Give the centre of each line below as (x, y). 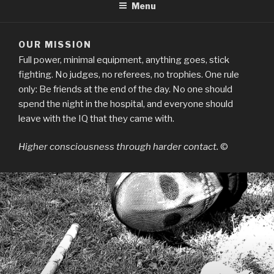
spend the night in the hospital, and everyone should (126, 104)
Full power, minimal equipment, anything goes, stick (124, 60)
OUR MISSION (55, 45)
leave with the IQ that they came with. (96, 118)
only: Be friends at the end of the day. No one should (125, 89)
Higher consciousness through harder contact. (118, 147)
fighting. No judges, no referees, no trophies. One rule (129, 74)
